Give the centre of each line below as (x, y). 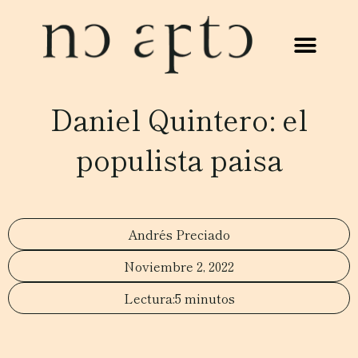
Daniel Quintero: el (179, 118)
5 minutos (205, 298)
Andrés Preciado (179, 234)
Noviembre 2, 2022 (179, 266)
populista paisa (179, 158)
